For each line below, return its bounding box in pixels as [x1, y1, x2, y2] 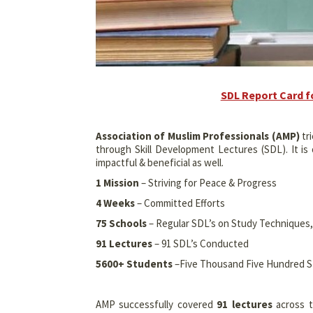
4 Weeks [96, 196, 135, 210]
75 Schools [96, 217, 147, 231]
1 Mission [96, 176, 139, 190]
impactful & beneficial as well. [96, 156, 224, 170]
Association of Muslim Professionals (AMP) [96, 129, 300, 143]
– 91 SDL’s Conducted [152, 237, 249, 251]
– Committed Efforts [135, 196, 225, 210]
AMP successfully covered [96, 298, 217, 312]
